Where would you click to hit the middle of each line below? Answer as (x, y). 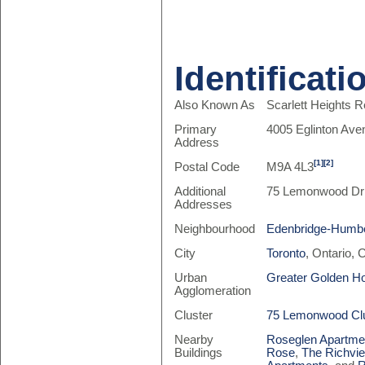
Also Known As (214, 105)
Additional (200, 191)
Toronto (286, 253)
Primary (195, 130)
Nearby (193, 340)
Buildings (198, 353)
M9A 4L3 (290, 167)
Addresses (203, 204)
